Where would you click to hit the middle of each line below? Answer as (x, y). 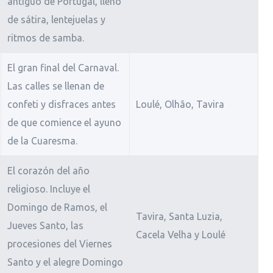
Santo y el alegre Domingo (65, 262)
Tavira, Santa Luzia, (179, 217)
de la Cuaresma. (42, 141)
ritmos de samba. (45, 38)
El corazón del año (48, 171)
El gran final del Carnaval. (63, 68)
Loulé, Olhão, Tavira (180, 105)
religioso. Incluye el (48, 189)
